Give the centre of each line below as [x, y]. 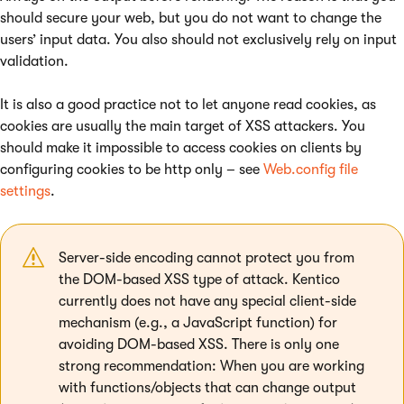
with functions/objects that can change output [207, 388]
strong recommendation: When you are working [211, 366]
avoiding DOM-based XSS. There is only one [199, 344]
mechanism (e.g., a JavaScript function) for [198, 323]
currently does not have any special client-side [207, 301]
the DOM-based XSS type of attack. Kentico [199, 280]
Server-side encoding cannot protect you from [207, 258]
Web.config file [311, 170]
